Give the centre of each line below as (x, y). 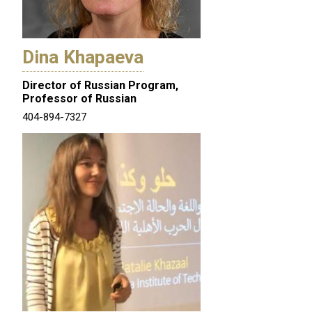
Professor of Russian (79, 99)
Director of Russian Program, (100, 86)
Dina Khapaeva (83, 57)
